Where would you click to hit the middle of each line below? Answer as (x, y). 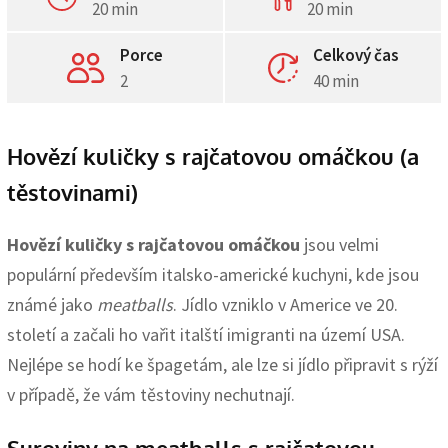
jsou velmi (339, 244)
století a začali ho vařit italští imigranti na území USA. (206, 334)
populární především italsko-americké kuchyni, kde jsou (213, 274)
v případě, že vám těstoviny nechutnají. (151, 394)
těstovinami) (72, 191)
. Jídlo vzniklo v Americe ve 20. (285, 304)
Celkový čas (355, 54)
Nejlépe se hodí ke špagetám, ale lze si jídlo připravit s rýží (222, 364)
